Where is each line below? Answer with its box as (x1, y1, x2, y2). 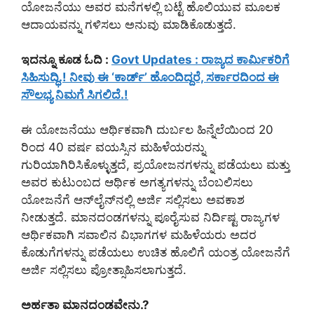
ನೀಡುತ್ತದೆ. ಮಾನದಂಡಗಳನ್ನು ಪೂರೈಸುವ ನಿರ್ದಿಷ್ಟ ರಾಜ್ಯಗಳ (21, 210, 280, 224)
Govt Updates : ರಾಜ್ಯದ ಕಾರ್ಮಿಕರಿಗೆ (111, 52, 289, 67)
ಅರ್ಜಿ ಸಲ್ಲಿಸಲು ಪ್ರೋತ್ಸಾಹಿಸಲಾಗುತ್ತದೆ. (21, 262, 186, 277)
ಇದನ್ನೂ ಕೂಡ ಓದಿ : (21, 52, 111, 67)
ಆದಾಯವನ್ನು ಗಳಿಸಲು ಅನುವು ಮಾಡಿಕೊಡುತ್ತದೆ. (21, 17, 236, 32)
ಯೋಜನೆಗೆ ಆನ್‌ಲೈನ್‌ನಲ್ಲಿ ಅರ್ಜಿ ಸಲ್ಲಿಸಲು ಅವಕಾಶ (21, 192, 245, 207)
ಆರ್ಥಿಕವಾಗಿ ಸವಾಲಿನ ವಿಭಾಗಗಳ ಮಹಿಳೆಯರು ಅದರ (21, 227, 257, 242)
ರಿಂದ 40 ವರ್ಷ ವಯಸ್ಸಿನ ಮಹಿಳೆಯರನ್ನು (21, 139, 205, 154)
